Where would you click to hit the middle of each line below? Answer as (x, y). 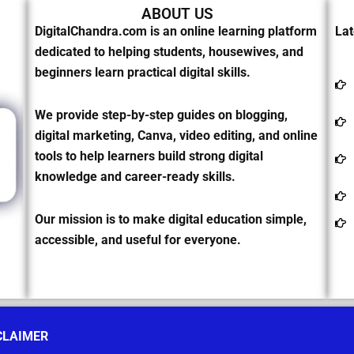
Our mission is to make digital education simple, (171, 219)
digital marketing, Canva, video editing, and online (176, 136)
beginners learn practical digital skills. (143, 72)
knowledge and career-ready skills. (135, 177)
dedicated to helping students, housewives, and (169, 52)
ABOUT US (177, 14)
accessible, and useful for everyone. (138, 240)
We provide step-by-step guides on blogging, (161, 115)
